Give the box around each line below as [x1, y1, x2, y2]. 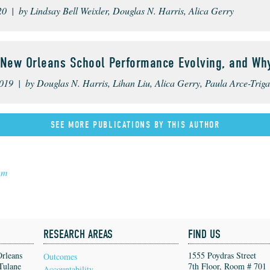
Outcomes [43, 251, 77, 263]
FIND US [188, 227, 221, 242]
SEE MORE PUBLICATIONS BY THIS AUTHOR [50, 119, 220, 131]
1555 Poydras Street [188, 250, 256, 262]
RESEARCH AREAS [43, 227, 113, 242]
